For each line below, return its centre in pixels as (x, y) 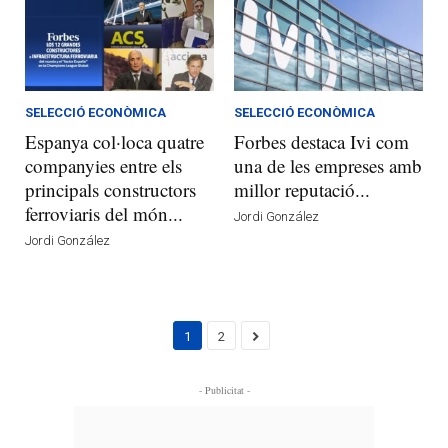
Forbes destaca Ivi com (321, 141)
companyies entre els (103, 165)
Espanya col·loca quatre (114, 141)
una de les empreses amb (328, 165)
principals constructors (110, 189)
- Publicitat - (224, 389)
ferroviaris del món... (104, 213)
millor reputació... (302, 189)
